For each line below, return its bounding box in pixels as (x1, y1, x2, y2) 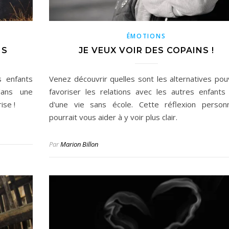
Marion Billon (60, 139, 98, 149)
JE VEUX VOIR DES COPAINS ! (78, 45, 214, 55)
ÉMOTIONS (126, 31, 166, 40)
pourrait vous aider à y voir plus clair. (49, 111, 177, 122)
